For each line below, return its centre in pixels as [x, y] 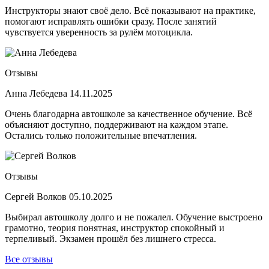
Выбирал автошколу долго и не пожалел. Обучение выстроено [134, 217]
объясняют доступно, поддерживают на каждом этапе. [116, 124]
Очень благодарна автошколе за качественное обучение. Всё [128, 113]
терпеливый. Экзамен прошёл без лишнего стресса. [110, 238]
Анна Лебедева [37, 93]
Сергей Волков [37, 196]
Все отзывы [29, 259]
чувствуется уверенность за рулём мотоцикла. [99, 32]
